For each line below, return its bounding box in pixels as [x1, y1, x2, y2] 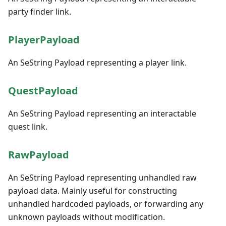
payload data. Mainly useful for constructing [8, 185, 177, 196]
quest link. [8, 121, 47, 132]
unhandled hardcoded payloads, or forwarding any [8, 198, 203, 209]
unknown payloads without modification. [8, 211, 165, 222]
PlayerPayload [8, 33, 80, 46]
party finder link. [8, 6, 71, 17]
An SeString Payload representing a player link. [8, 57, 187, 68]
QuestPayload [8, 84, 78, 97]
